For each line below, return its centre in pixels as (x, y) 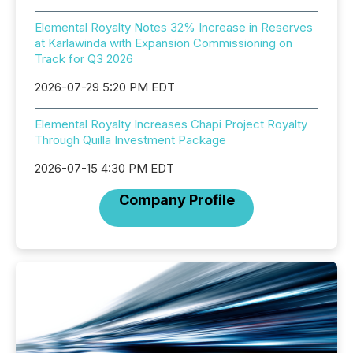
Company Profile (176, 200)
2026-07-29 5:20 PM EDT (105, 87)
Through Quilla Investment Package (130, 140)
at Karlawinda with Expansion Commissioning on (163, 43)
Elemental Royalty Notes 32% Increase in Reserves (174, 27)
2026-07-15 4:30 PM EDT (104, 168)
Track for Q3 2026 (84, 59)
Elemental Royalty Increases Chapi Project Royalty (171, 124)
